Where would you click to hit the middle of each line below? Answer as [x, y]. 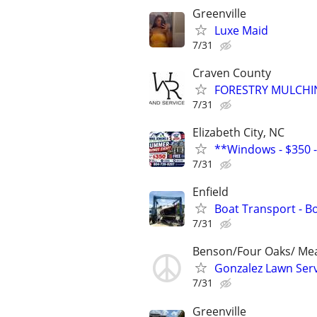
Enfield [211, 192]
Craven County [232, 73]
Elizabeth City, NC [238, 132]
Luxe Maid [241, 30]
